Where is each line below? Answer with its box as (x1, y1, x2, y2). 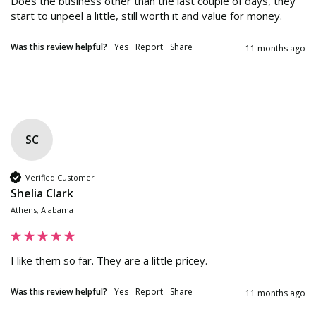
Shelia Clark (11, 186, 73, 202)
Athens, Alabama (11, 205, 73, 216)
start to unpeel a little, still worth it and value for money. (11, 8, 282, 23)
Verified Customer (25, 171, 95, 183)
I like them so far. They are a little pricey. (11, 253, 207, 268)
